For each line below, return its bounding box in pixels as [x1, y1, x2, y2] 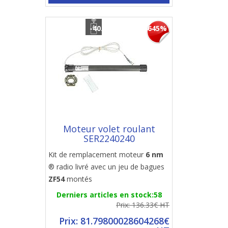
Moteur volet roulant [63, 123, 155, 135]
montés [65, 174, 92, 184]
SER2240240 [83, 132, 135, 145]
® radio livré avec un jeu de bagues [48, 162, 164, 172]
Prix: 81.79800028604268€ [59, 215, 169, 227]
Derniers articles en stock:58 [56, 190, 162, 199]
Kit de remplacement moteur [48, 150, 146, 159]
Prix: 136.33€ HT [116, 200, 169, 210]
